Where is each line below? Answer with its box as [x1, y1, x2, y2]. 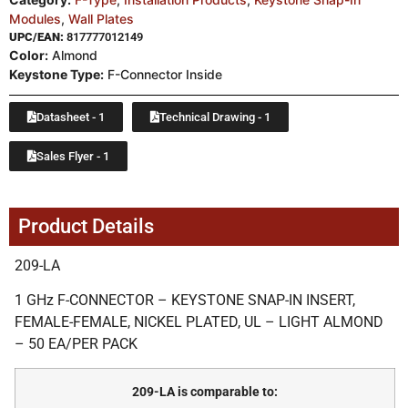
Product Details [18, 214, 154, 238]
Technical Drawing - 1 [159, 109, 270, 124]
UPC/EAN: [9, 29, 66, 44]
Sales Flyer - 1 [36, 148, 109, 163]
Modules [9, 10, 61, 26]
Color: [9, 46, 48, 63]
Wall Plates [68, 10, 134, 26]
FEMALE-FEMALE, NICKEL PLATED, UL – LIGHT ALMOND [15, 312, 383, 331]
